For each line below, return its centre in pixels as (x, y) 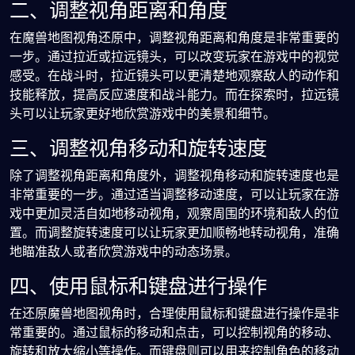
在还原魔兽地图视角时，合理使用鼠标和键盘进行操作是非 (174, 313)
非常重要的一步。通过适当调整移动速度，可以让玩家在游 (174, 195)
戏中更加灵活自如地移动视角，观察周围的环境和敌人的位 (174, 214)
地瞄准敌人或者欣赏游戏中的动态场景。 (124, 252)
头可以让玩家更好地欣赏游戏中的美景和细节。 (143, 114)
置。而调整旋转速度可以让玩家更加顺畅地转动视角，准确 (174, 233)
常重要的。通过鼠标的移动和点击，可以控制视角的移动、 (174, 332)
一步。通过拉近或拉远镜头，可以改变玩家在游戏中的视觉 (174, 57)
